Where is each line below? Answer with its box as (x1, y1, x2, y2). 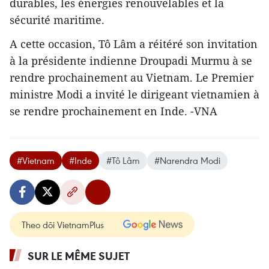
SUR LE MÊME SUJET (28, 249, 130, 264)
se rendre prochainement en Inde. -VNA (10, 104, 217, 119)
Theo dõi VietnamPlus (22, 219, 104, 231)
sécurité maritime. (10, 13, 104, 28)
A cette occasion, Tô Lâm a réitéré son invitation (10, 37, 258, 52)
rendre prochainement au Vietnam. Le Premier (10, 70, 253, 85)
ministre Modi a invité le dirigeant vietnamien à (10, 87, 259, 102)
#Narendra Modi (154, 154, 220, 167)
